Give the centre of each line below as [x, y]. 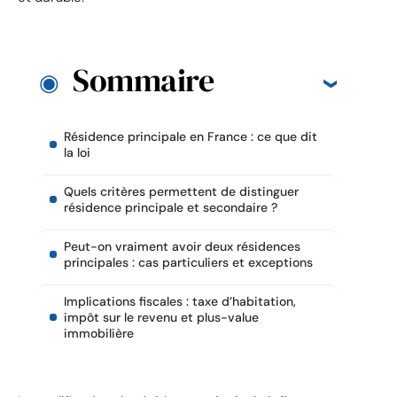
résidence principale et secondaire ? [171, 208]
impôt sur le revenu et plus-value [161, 318]
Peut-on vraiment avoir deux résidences [182, 247]
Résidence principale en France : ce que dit [191, 137]
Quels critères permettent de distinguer [181, 192]
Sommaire [143, 81]
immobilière [99, 334]
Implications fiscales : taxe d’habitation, [180, 302]
